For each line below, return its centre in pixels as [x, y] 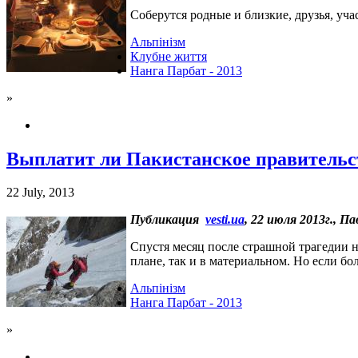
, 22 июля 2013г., [292, 220]
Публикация [168, 220]
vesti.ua [225, 220]
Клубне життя [169, 56]
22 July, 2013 [40, 193]
